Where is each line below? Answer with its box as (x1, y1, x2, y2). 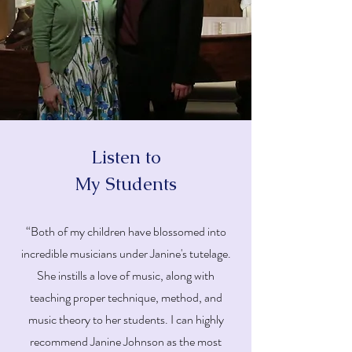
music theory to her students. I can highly (27, 310, 224, 328)
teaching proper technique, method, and (29, 288, 222, 306)
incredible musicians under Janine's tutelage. (20, 244, 231, 262)
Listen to (90, 145, 161, 169)
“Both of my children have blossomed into (25, 222, 226, 240)
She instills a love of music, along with (37, 266, 214, 284)
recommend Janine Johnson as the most (30, 332, 222, 350)
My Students (75, 172, 177, 196)
